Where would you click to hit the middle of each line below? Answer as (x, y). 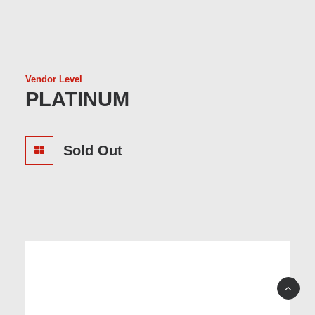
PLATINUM (77, 99)
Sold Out (92, 150)
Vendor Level (54, 79)
